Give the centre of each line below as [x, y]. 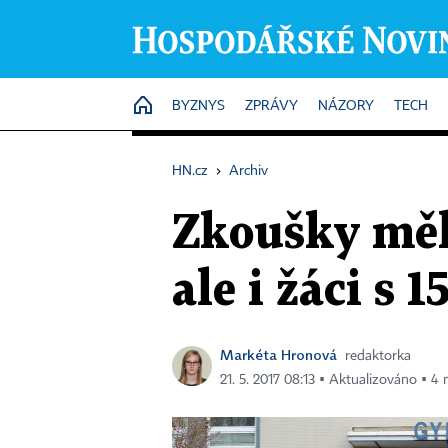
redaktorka [378, 356]
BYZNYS [198, 106]
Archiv [248, 171]
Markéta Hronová [278, 354]
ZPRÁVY [271, 106]
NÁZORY [346, 106]
